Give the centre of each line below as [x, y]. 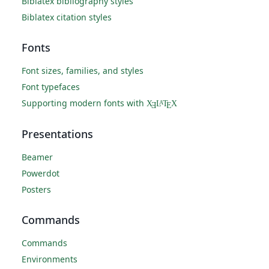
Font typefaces [51, 87]
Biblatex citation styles [67, 17]
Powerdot [41, 173]
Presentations [57, 134]
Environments [50, 259]
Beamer [37, 157]
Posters [36, 189]
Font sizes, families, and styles [83, 71]
